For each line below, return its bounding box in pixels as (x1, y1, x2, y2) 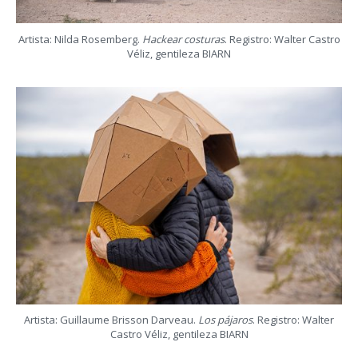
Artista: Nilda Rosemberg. (18, 31, 142, 46)
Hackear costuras (141, 31, 225, 46)
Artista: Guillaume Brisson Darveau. (24, 312, 198, 328)
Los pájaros (198, 312, 253, 328)
